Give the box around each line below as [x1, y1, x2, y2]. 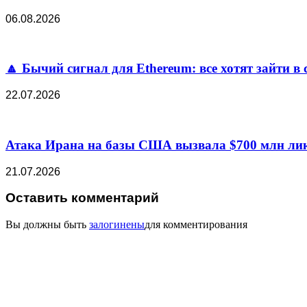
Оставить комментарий [5, 191, 159, 206]
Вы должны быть [5, 219, 89, 230]
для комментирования [145, 219, 247, 230]
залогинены [89, 219, 145, 230]
